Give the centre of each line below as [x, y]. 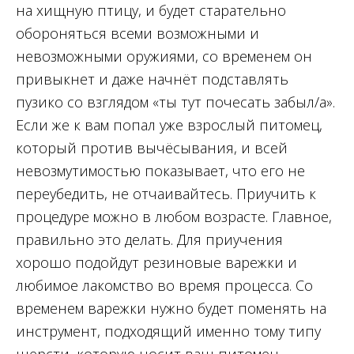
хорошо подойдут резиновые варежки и [156, 263]
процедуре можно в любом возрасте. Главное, [174, 217]
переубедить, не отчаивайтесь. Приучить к [166, 194]
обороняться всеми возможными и [137, 34]
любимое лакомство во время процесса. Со [164, 286]
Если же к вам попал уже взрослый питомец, [169, 125]
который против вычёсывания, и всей [152, 148]
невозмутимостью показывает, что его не [160, 171]
